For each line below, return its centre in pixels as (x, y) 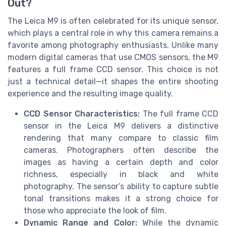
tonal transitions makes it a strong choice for (121, 199)
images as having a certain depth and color (121, 162)
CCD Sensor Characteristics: (82, 114)
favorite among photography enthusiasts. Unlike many (113, 45)
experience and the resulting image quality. (90, 94)
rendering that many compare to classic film (121, 138)
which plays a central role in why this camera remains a (113, 33)
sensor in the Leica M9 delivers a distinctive (121, 126)
